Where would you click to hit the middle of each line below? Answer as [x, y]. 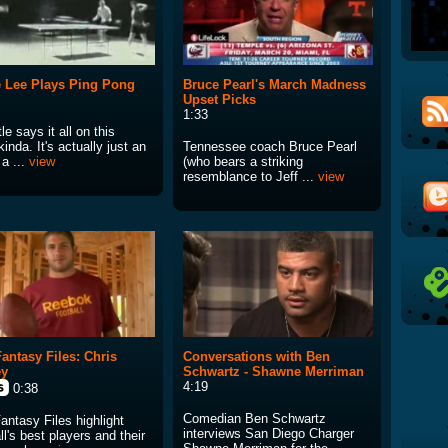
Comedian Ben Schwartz [254, 419]
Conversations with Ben [256, 357]
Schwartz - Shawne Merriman [273, 372]
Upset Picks [219, 100]
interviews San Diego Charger [268, 434]
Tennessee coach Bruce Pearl [270, 147]
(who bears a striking [243, 162]
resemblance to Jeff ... [250, 177]
